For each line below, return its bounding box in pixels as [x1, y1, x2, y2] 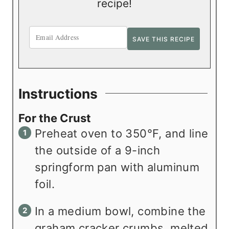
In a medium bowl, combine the [35, 204, 206, 218]
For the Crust [18, 111, 91, 125]
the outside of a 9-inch [35, 144, 161, 157]
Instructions [18, 85, 98, 102]
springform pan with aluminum [35, 161, 200, 174]
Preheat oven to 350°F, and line [35, 127, 209, 141]
